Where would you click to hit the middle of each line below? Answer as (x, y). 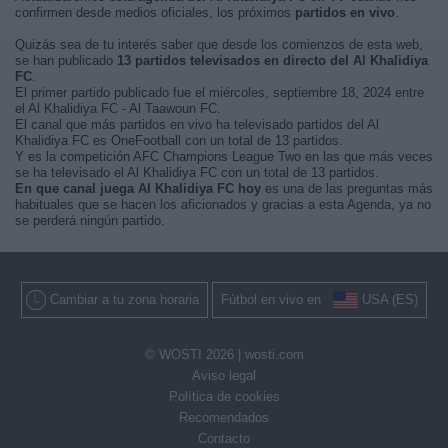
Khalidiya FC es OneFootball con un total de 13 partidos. (179, 140)
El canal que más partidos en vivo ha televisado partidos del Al (197, 124)
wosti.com (274, 355)
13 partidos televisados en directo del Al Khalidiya (272, 60)
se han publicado (66, 60)
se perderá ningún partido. (90, 220)
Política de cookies (224, 397)
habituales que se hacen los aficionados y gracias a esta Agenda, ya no (223, 204)
